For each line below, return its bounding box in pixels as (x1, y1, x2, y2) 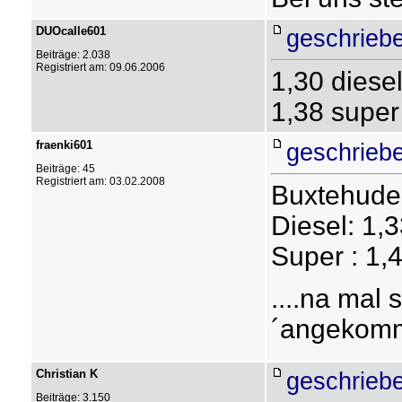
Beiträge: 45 (35, 162, 95, 175)
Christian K (35, 367, 98, 380)
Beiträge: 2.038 (35, 48, 110, 61)
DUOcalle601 (35, 24, 106, 38)
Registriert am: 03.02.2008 (35, 175, 165, 188)
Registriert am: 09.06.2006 (35, 61, 165, 74)
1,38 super (270, 97, 399, 127)
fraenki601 (35, 138, 92, 152)
